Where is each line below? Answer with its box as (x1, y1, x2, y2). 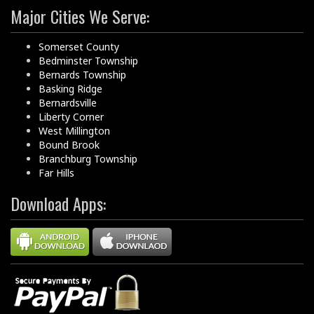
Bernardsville (39, 95, 97, 109)
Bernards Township (39, 67, 126, 81)
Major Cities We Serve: (11, 3, 149, 29)
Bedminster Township (39, 53, 138, 67)
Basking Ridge (39, 81, 102, 95)
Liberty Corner (39, 109, 104, 123)
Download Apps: (11, 190, 106, 216)
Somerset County (39, 39, 119, 53)
